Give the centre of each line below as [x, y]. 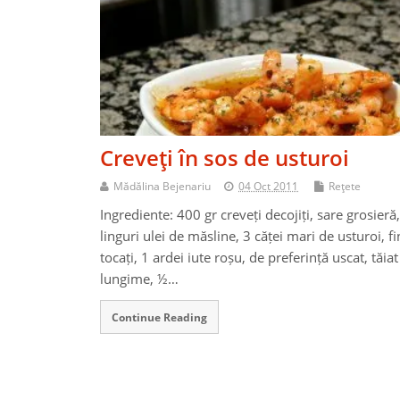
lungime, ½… [139, 279]
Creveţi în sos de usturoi [225, 158]
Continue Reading [159, 317]
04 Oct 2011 [268, 187]
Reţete [345, 187]
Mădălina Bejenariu [162, 187]
